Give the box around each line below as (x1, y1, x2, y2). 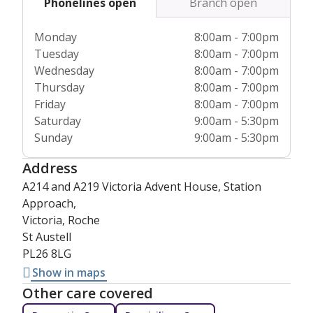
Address (22, 158, 78, 177)
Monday (34, 29, 77, 45)
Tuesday (34, 45, 79, 61)
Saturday (34, 112, 81, 129)
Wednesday (34, 62, 94, 78)
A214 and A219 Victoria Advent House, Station (22, 178, 261, 194)
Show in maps (32, 264, 105, 280)
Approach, (22, 195, 76, 211)
